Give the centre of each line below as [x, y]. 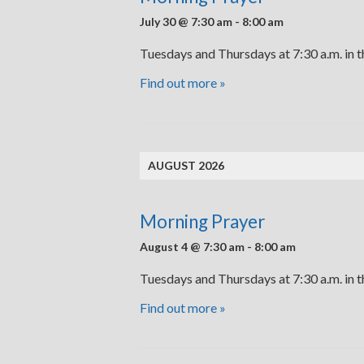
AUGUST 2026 [186, 165]
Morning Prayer [202, 221]
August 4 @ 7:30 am [192, 247]
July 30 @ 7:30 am [186, 22]
